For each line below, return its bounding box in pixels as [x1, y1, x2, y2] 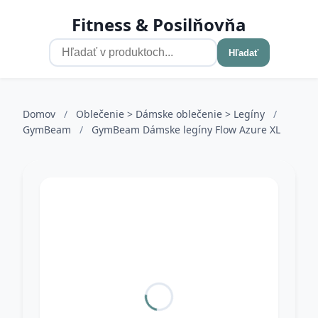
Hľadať [228, 47, 258, 58]
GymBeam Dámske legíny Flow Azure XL [92, 123, 280, 136]
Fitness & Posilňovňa [72, 13, 246, 36]
